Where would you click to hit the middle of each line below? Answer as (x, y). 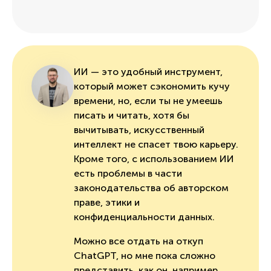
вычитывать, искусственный (139, 129)
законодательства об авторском (151, 188)
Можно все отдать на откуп (139, 241)
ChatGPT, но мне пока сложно (145, 255)
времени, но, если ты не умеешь (148, 100)
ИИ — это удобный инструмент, (148, 71)
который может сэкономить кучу (152, 86)
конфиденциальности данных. (145, 217)
